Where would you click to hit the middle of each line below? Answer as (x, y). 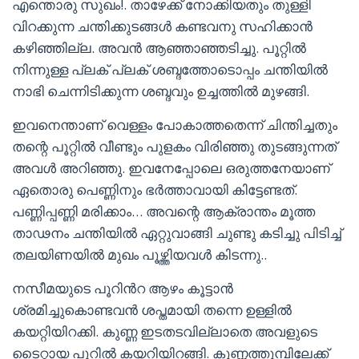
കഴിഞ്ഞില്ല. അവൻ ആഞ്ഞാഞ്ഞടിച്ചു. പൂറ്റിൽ (159, 48)
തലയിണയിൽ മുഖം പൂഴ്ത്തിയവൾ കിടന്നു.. (139, 254)
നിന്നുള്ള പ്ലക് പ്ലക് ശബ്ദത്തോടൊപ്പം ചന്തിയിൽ (170, 69)
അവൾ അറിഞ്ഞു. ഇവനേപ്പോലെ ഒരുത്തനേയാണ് (171, 168)
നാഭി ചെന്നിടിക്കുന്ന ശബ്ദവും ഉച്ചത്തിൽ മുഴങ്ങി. (161, 91)
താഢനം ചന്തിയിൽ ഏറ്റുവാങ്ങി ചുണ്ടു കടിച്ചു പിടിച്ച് (177, 233)
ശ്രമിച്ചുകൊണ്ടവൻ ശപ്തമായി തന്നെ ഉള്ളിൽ (152, 310)
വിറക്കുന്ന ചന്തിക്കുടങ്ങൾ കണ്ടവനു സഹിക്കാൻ (162, 26)
